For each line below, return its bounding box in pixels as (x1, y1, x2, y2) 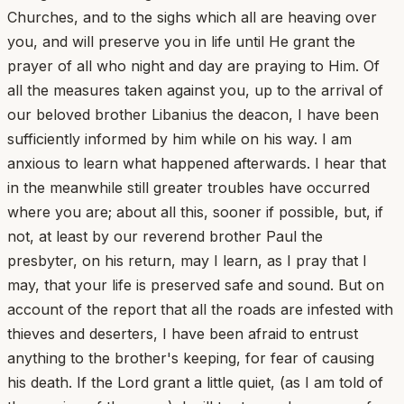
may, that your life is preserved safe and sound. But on (7, 275, 384, 294)
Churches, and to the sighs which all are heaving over (7, 7, 377, 26)
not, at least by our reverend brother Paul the (7, 226, 323, 245)
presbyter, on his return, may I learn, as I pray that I (7, 251, 367, 270)
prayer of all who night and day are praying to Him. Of (7, 56, 380, 75)
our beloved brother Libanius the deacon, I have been (7, 105, 379, 124)
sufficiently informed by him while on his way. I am (7, 129, 352, 148)
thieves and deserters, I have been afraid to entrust (7, 324, 358, 343)
